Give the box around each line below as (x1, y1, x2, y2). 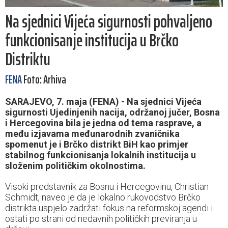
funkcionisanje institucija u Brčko (5, 26, 179, 54)
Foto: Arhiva (22, 71, 66, 89)
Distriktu (5, 45, 50, 73)
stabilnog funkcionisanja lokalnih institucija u (5, 150, 196, 161)
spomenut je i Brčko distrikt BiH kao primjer (5, 139, 188, 150)
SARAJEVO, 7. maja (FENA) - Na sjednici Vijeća (5, 96, 202, 107)
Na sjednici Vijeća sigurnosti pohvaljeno (5, 8, 212, 36)
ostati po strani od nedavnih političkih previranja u (5, 213, 197, 224)
